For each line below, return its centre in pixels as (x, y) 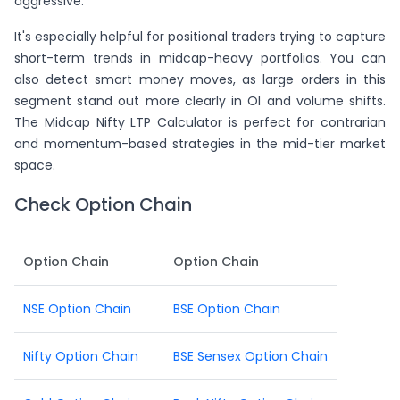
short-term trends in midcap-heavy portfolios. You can (200, 58)
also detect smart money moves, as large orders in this (200, 80)
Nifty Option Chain (81, 357)
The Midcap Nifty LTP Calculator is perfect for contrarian (200, 123)
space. (35, 166)
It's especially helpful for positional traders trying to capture (200, 37)
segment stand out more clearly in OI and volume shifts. (200, 101)
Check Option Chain (103, 205)
